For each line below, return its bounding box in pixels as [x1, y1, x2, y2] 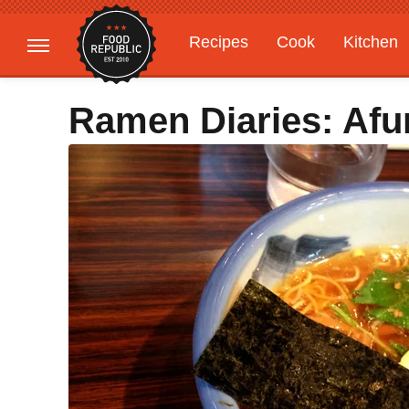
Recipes [189, 33, 248, 51]
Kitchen [343, 33, 398, 51]
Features [294, 68, 359, 87]
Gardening [189, 68, 266, 87]
